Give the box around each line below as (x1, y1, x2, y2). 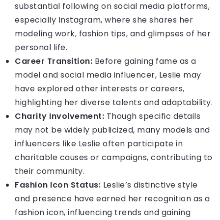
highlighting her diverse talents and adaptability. (15, 97, 213, 109)
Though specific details (104, 110, 200, 122)
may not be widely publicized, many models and (15, 124, 210, 136)
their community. (15, 165, 84, 177)
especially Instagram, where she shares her (15, 14, 193, 26)
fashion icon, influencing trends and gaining (15, 207, 191, 219)
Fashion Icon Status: (15, 179, 101, 191)
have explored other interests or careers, (15, 83, 185, 95)
